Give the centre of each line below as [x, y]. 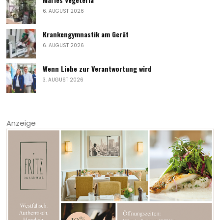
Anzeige [21, 123]
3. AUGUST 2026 [63, 80]
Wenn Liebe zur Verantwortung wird [97, 69]
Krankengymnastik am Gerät [86, 34]
